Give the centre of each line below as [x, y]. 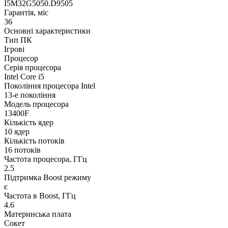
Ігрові [14, 49]
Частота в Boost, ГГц [40, 195]
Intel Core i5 [24, 76]
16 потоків [22, 150]
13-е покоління [30, 95]
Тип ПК [18, 40]
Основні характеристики [47, 31]
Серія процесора [33, 67]
